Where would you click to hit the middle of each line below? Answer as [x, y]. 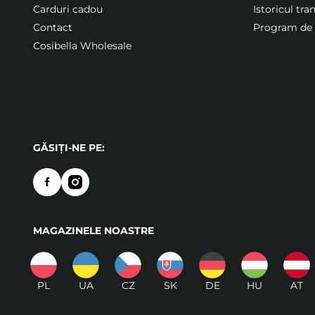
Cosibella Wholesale [82, 45]
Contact [53, 27]
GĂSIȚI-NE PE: [69, 147]
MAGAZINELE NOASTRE [94, 230]
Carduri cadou [68, 9]
